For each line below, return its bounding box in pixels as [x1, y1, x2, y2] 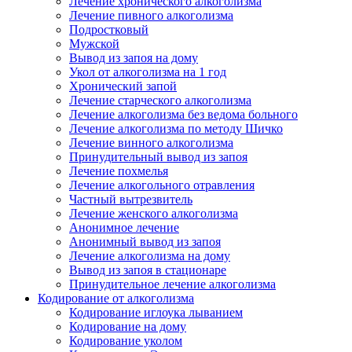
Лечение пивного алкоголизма [69, 9, 233, 22]
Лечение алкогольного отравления [69, 178, 255, 192]
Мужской [69, 37, 119, 50]
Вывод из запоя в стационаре [69, 263, 226, 277]
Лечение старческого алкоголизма [69, 93, 251, 107]
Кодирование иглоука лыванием [69, 306, 243, 319]
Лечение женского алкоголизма [69, 207, 238, 220]
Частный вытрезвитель [69, 192, 192, 206]
